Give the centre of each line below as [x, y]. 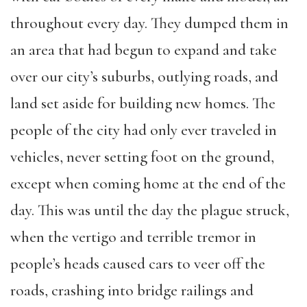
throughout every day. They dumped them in [149, 23]
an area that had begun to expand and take [144, 50]
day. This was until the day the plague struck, [150, 210]
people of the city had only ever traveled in [144, 130]
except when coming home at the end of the [148, 184]
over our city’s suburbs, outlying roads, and [144, 77]
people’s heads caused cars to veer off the [138, 264]
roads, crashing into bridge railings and [132, 291]
